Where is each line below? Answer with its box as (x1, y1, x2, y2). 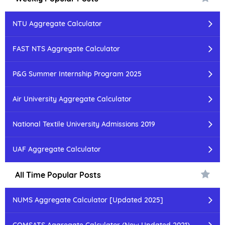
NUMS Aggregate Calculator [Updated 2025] (13, 195, 163, 204)
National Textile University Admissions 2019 (13, 119, 155, 129)
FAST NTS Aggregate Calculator (13, 44, 120, 53)
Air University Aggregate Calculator (13, 94, 132, 103)
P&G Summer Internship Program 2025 (13, 69, 142, 78)
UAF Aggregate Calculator (13, 144, 101, 154)
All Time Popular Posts (15, 169, 101, 180)
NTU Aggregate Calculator (13, 19, 102, 28)
